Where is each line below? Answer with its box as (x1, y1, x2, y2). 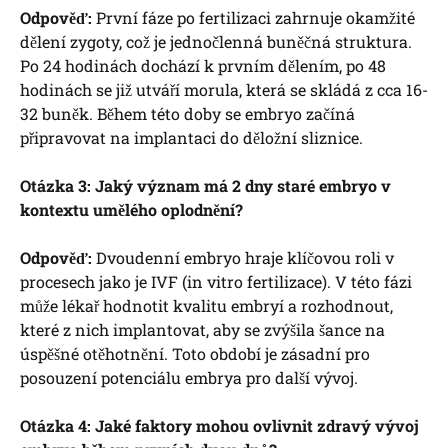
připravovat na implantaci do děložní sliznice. (20, 127, 363, 149)
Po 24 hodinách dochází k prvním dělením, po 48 (20, 55, 386, 77)
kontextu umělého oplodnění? (20, 199, 243, 221)
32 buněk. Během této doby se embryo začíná (20, 103, 355, 125)
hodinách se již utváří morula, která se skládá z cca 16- (20, 79, 428, 101)
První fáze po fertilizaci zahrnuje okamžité (92, 7, 415, 29)
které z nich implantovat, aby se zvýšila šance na (20, 319, 385, 341)
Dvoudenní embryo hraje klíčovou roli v (92, 247, 394, 269)
